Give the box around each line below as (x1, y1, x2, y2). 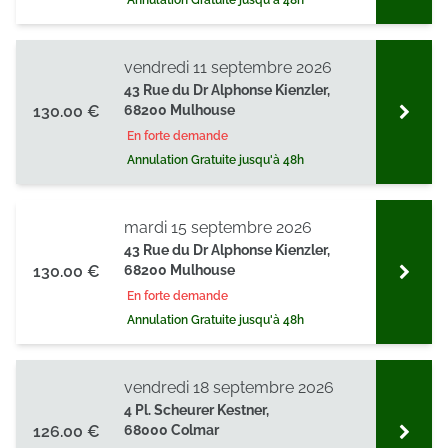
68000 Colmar (124, 422, 219, 438)
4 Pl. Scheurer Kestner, (124, 402, 269, 418)
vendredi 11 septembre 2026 (124, 58, 332, 77)
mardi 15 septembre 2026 (124, 218, 312, 237)
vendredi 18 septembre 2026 (124, 378, 334, 397)
